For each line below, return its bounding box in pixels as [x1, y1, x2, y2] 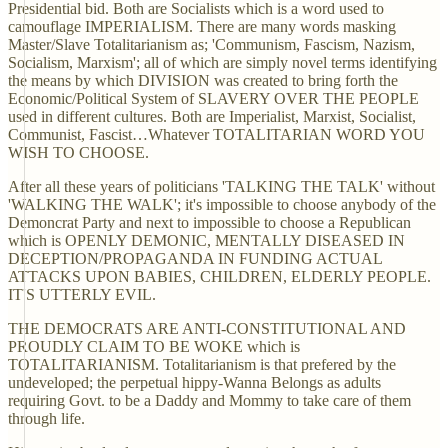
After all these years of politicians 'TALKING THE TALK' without [8, 178, 435, 195]
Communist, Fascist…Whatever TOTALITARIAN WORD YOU [8, 126, 425, 143]
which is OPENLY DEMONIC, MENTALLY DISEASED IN [8, 232, 405, 249]
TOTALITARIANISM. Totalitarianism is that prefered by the [8, 356, 396, 373]
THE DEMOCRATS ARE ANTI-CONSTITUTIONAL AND [8, 320, 406, 337]
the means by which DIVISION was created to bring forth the [8, 72, 398, 89]
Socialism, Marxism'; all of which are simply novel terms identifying [8, 54, 437, 71]
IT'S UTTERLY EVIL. [8, 286, 156, 303]
